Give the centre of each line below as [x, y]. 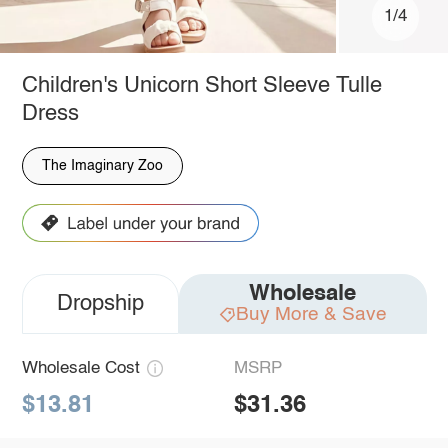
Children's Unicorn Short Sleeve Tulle [201, 85]
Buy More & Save [311, 314]
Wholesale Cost [80, 369]
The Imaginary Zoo [102, 165]
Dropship [100, 304]
